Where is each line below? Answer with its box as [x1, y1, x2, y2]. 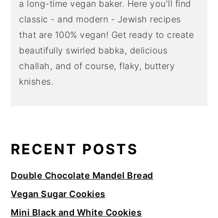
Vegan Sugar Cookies [11, 189, 106, 200]
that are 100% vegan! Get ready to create [19, 30, 194, 40]
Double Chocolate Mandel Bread [11, 170, 153, 181]
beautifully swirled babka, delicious [19, 45, 168, 56]
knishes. [19, 76, 54, 87]
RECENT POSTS [11, 141, 139, 158]
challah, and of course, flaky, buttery [19, 61, 175, 72]
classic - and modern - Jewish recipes [19, 14, 181, 25]
